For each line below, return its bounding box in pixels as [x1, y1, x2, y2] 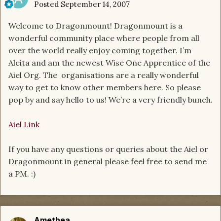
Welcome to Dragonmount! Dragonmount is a [8, 21, 183, 31]
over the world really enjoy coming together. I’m [8, 45, 191, 56]
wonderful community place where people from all [8, 33, 199, 43]
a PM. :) [8, 169, 36, 179]
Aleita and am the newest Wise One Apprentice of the [8, 58, 210, 68]
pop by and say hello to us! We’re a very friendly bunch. [8, 95, 213, 105]
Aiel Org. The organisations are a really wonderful [8, 70, 199, 80]
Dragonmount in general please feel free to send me [8, 156, 207, 167]
